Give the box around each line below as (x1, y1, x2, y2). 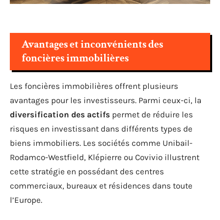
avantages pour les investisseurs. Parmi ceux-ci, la (10, 95, 201, 105)
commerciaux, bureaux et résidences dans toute (10, 180, 192, 191)
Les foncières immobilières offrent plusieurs (10, 81, 178, 91)
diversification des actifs (10, 109, 110, 119)
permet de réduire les (110, 109, 193, 119)
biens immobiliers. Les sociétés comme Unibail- (10, 137, 192, 148)
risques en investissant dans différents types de (10, 123, 192, 134)
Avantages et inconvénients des (22, 37, 163, 52)
